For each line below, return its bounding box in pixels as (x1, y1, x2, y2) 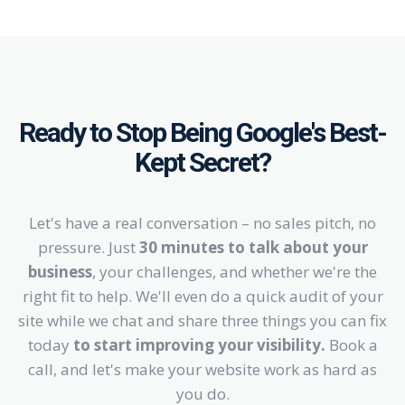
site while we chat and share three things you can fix (18, 310, 387, 332)
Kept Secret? (135, 146, 270, 179)
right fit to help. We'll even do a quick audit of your (22, 286, 383, 307)
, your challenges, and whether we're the (92, 261, 377, 283)
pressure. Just (37, 237, 139, 259)
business (28, 261, 92, 283)
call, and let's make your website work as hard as (28, 359, 377, 381)
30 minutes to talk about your (138, 237, 368, 259)
